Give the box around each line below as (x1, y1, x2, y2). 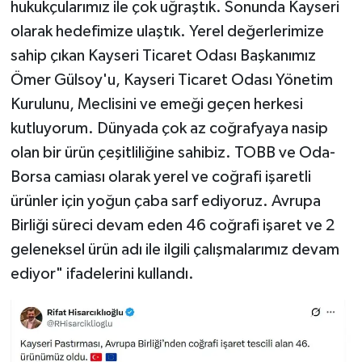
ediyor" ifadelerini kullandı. (10, 266, 194, 283)
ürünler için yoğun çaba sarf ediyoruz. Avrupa (10, 193, 321, 210)
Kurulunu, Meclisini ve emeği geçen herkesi (10, 96, 303, 113)
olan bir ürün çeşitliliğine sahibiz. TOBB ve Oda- (10, 145, 335, 162)
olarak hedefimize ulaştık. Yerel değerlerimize (10, 23, 324, 40)
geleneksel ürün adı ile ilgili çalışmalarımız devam (10, 242, 339, 259)
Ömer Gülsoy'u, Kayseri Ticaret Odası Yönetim (10, 72, 333, 89)
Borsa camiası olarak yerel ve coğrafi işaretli (10, 169, 311, 186)
